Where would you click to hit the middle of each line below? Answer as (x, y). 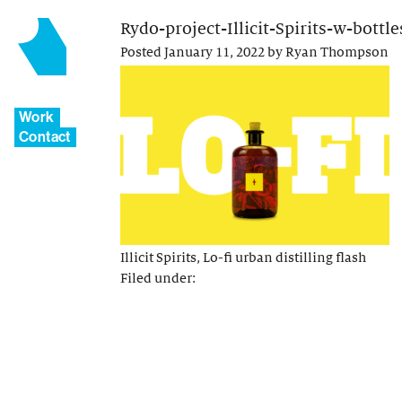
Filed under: (158, 278)
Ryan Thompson (337, 52)
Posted (142, 52)
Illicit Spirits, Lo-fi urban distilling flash (243, 258)
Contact (45, 137)
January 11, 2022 (214, 52)
